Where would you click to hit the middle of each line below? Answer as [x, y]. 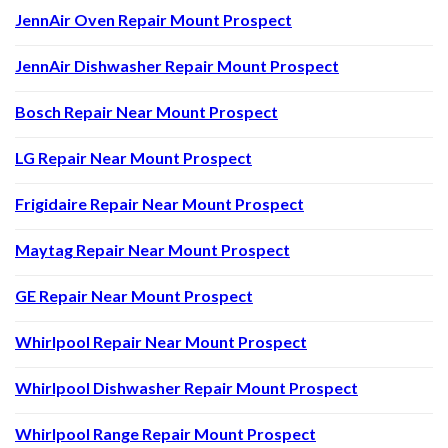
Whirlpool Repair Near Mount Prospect [161, 342]
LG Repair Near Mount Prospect [133, 158]
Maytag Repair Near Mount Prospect [152, 250]
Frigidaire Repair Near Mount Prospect [159, 204]
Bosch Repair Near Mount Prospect [146, 112]
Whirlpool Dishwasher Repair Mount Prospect [186, 388]
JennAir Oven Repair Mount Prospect [153, 20]
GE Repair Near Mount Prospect [134, 296]
